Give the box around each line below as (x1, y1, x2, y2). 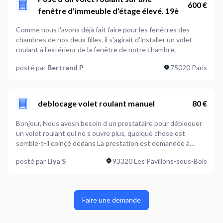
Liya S (47, 156, 66, 165)
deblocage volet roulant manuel (38, 98, 155, 108)
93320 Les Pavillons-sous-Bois (112, 156, 207, 165)
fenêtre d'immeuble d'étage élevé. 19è (38, 5, 179, 15)
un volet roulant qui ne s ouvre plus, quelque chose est (16, 128, 185, 137)
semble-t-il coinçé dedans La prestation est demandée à (16, 138, 190, 147)
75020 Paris (170, 63, 207, 72)
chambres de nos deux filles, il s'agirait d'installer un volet (16, 35, 192, 44)
